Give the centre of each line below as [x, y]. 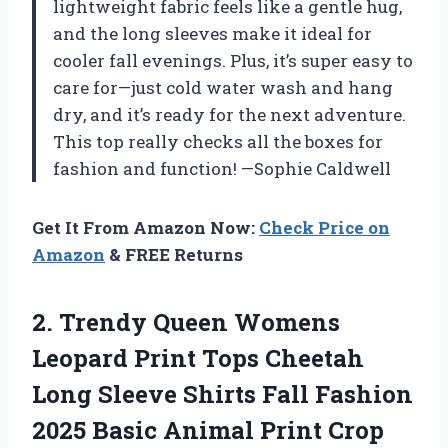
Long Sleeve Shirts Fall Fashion [222, 393]
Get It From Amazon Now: [145, 227]
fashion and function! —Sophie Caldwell [222, 168]
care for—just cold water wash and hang [223, 87]
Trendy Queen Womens [199, 321]
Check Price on [324, 227]
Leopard [80, 357]
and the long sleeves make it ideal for [212, 33]
